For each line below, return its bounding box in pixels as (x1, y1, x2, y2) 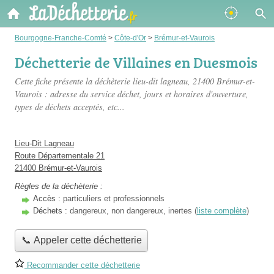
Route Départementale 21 (15, 151, 105, 160)
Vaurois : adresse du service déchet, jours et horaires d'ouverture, (15, 88, 248, 100)
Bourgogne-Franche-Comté (15, 34, 106, 42)
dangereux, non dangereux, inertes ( (70, 206, 197, 215)
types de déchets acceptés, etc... (15, 101, 125, 113)
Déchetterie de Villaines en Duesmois (15, 52, 257, 72)
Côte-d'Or (114, 34, 146, 42)
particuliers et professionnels (63, 194, 165, 203)
